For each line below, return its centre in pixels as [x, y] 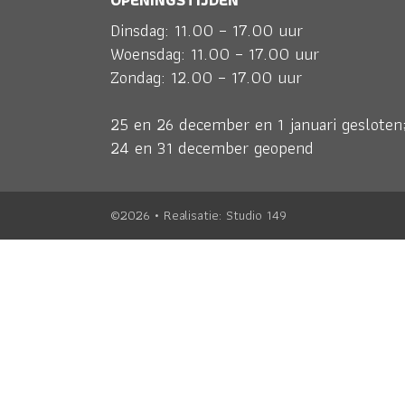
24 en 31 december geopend [212, 148]
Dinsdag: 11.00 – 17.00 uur [207, 30]
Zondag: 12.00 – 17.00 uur [206, 77]
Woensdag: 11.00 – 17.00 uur [215, 54]
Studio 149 [256, 215]
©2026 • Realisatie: [168, 215]
